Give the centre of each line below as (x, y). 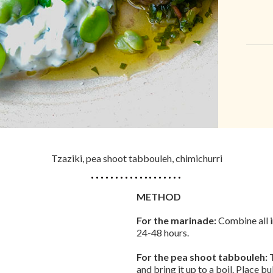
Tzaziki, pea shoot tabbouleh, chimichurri (136, 158)
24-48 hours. (163, 232)
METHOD (159, 197)
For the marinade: (176, 220)
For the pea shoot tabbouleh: (202, 257)
